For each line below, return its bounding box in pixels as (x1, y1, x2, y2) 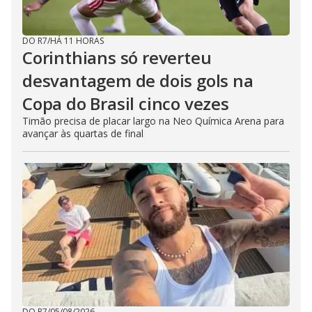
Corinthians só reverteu (22, 45, 212, 69)
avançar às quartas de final (22, 126, 143, 140)
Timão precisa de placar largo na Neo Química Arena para (22, 114, 284, 127)
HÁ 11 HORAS (50, 34, 104, 47)
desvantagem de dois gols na (22, 68, 253, 92)
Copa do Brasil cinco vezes (22, 91, 229, 115)
